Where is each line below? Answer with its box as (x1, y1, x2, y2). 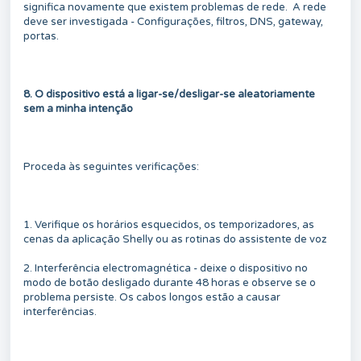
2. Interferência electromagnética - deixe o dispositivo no (23, 261, 308, 275)
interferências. (23, 305, 99, 318)
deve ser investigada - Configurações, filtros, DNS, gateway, (23, 15, 323, 28)
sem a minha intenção (23, 102, 133, 115)
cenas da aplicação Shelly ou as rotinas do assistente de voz (23, 232, 326, 246)
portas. (23, 29, 61, 43)
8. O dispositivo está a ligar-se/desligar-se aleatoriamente (23, 87, 315, 101)
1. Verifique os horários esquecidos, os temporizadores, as (23, 218, 314, 231)
